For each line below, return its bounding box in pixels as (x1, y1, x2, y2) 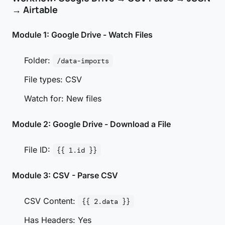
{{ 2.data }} (82, 197, 130, 206)
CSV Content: (24, 196, 78, 206)
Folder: (24, 55, 53, 65)
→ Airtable (12, 4, 58, 16)
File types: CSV (24, 74, 82, 84)
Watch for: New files (24, 93, 101, 103)
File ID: (24, 145, 53, 155)
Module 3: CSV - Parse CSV (12, 170, 118, 180)
